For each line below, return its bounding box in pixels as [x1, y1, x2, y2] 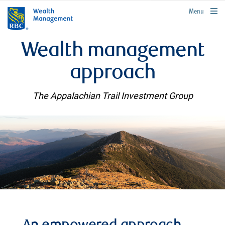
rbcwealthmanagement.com [158, 7, 220, 13]
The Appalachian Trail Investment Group [32, 90, 193, 101]
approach [70, 64, 155, 84]
